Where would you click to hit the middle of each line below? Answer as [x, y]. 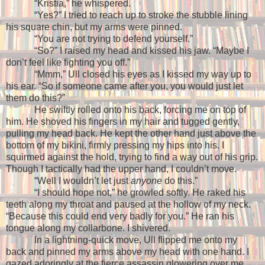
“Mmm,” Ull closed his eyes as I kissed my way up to [143, 75]
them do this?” [35, 98]
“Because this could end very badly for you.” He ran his [120, 216]
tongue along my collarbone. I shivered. [88, 228]
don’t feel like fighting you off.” [68, 63]
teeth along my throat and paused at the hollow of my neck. [128, 205]
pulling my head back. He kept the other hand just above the [131, 134]
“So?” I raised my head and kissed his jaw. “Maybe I [142, 51]
